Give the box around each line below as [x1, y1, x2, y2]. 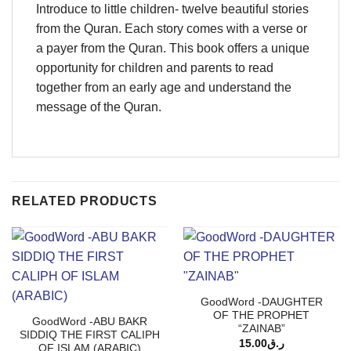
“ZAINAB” [237, 323, 285, 335]
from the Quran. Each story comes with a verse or [36, 22, 307, 36]
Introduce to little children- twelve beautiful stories [36, 2, 309, 16]
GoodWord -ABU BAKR [32, 316, 147, 328]
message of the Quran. [36, 100, 161, 114]
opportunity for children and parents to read [36, 61, 273, 75]
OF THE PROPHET [213, 309, 309, 322]
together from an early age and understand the [36, 81, 291, 95]
